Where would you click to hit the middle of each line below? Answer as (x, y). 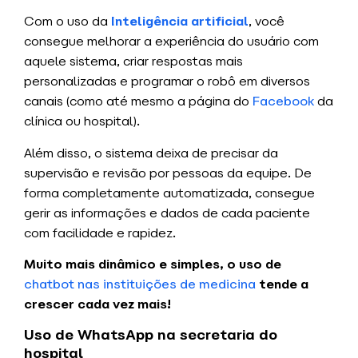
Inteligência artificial (180, 22)
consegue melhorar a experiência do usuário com (171, 42)
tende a (282, 284)
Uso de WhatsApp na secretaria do (151, 335)
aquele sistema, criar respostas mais (133, 62)
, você (267, 22)
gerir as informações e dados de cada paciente (167, 213)
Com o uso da (68, 22)
